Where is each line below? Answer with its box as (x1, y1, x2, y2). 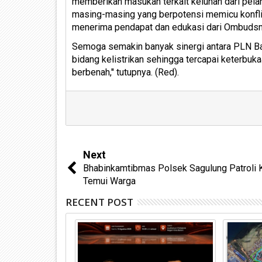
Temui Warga (83, 175, 136, 187)
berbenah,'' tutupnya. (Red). (72, 66, 179, 78)
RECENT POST (65, 195, 133, 209)
